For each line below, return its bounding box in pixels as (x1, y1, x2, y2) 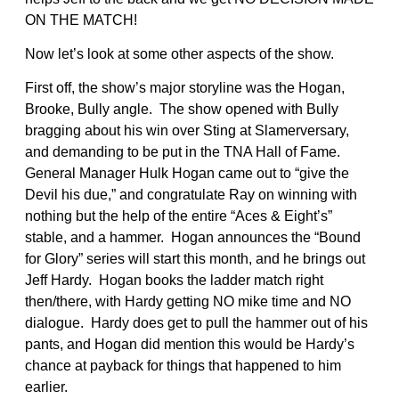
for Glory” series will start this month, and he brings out (25, 250, 365, 266)
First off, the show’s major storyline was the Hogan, (25, 79, 345, 95)
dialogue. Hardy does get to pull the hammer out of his (25, 314, 368, 330)
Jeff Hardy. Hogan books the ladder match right (25, 272, 323, 288)
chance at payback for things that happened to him (25, 357, 341, 373)
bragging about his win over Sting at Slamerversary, (25, 122, 349, 138)
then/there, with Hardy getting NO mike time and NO (25, 293, 351, 309)
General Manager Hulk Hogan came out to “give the (25, 165, 349, 181)
